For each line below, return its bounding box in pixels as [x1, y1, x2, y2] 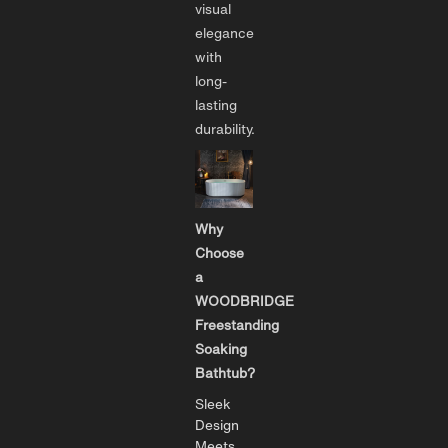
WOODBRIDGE [195, 290, 294, 311]
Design [195, 414, 239, 435]
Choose [195, 242, 244, 263]
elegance [195, 22, 254, 43]
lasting [195, 94, 237, 115]
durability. [195, 118, 255, 139]
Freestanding [195, 314, 279, 335]
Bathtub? [195, 362, 255, 383]
